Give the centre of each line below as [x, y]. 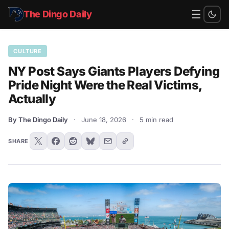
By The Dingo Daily [38, 120]
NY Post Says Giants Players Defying [114, 71]
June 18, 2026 [104, 120]
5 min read [156, 120]
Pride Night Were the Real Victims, [105, 85]
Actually [32, 99]
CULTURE [28, 51]
